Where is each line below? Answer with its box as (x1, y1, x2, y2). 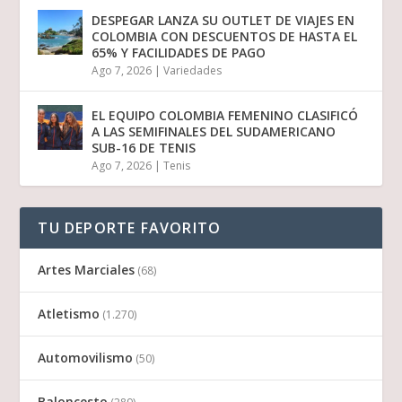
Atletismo (38, 305, 100, 323)
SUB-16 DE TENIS (92, 139, 197, 157)
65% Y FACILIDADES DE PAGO (92, 44, 267, 62)
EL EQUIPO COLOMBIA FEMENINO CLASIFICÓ (92, 107, 359, 125)
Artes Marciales (38, 261, 135, 279)
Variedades (163, 63, 223, 79)
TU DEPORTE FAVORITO (38, 218, 222, 239)
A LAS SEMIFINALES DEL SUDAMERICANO (92, 123, 336, 141)
